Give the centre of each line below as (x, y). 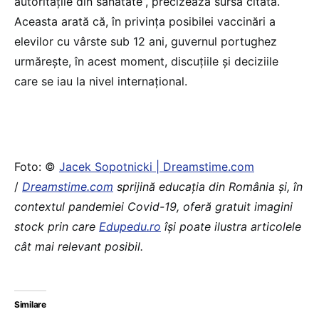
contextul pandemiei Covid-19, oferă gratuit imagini (153, 206)
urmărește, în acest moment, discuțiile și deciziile (146, 61)
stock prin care (57, 226)
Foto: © (37, 166)
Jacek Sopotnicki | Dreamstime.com (157, 166)
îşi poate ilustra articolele (231, 226)
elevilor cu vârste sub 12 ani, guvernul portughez (146, 41)
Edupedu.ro (130, 226)
